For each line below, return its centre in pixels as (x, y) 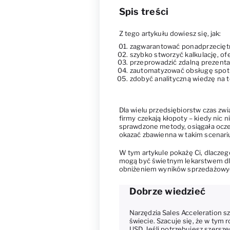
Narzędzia (146, 213)
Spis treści (144, 12)
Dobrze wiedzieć (167, 191)
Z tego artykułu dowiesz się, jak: (170, 33)
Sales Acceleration (192, 213)
